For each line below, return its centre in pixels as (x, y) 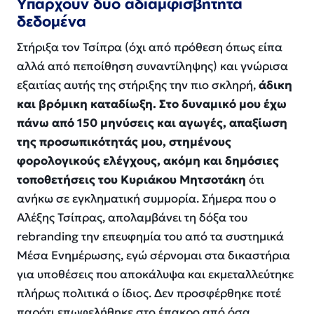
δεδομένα (52, 21)
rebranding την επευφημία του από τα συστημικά (150, 236)
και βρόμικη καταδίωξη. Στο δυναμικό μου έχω (152, 104)
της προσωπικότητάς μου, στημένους (124, 142)
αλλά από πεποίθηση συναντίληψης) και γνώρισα (152, 66)
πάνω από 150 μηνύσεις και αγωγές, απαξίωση (152, 123)
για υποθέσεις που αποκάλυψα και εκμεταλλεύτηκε (155, 274)
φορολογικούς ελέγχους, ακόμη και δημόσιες (148, 161)
